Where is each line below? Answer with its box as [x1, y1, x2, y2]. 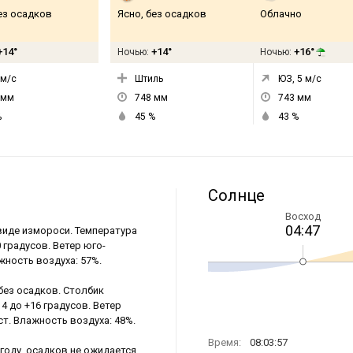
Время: [208, 336, 241, 348]
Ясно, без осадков [117, 8, 206, 20]
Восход [284, 210, 321, 222]
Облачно [260, 8, 302, 20]
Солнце [208, 186, 265, 205]
